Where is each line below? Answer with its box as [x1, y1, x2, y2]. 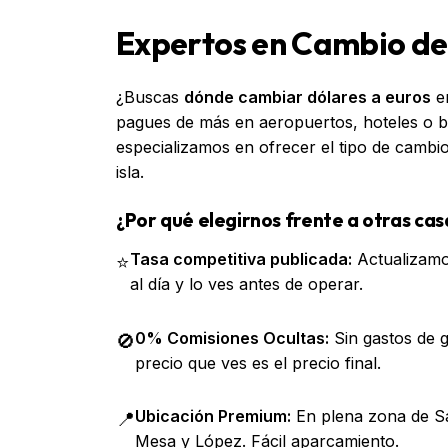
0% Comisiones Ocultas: [135, 327, 329, 348]
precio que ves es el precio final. [135, 352, 381, 373]
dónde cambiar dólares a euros [184, 86, 431, 107]
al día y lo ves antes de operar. [130, 273, 363, 294]
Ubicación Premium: [135, 406, 291, 427]
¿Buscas [116, 86, 184, 107]
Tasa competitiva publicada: [130, 248, 352, 269]
